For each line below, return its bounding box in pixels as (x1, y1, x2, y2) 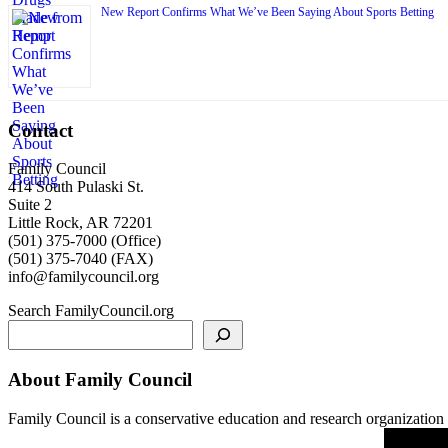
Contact (8, 119, 73, 141)
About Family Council (8, 368, 192, 390)
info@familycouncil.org (8, 268, 159, 286)
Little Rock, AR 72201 (8, 214, 153, 232)
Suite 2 (8, 196, 52, 214)
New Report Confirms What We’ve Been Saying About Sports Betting (101, 4, 434, 19)
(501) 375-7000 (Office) (8, 232, 161, 250)
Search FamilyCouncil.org (8, 302, 174, 320)
